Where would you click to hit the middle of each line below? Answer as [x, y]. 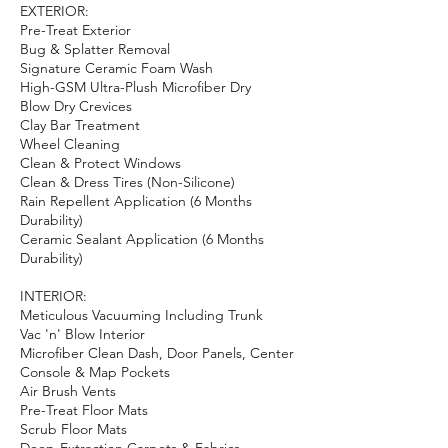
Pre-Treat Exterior [75, 30]
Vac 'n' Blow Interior [82, 334]
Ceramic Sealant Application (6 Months [142, 239]
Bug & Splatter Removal [95, 49]
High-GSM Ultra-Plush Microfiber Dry [135, 87]
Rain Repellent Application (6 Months [136, 201]
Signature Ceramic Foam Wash [116, 68]
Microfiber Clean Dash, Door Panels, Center [157, 353]
